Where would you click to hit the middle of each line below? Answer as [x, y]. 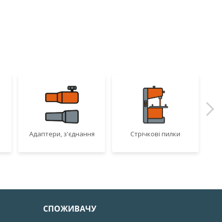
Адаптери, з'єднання [62, 134]
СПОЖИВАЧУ [70, 209]
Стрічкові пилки [156, 134]
